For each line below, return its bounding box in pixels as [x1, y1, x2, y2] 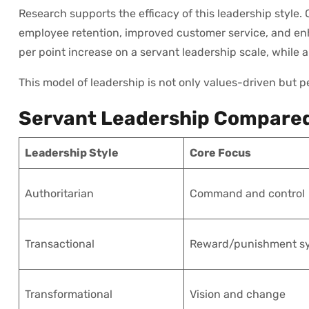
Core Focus [190, 146, 251, 159]
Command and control [190, 186, 305, 200]
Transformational [25, 287, 112, 301]
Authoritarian [25, 186, 94, 200]
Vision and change [190, 287, 286, 301]
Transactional [25, 237, 94, 250]
